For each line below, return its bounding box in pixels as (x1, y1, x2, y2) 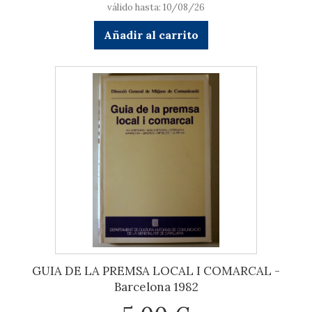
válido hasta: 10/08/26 (107, 1, 205, 13)
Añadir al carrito (103, 28, 198, 42)
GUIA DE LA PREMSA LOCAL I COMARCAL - (32, 263, 280, 279)
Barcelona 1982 (114, 279, 198, 295)
